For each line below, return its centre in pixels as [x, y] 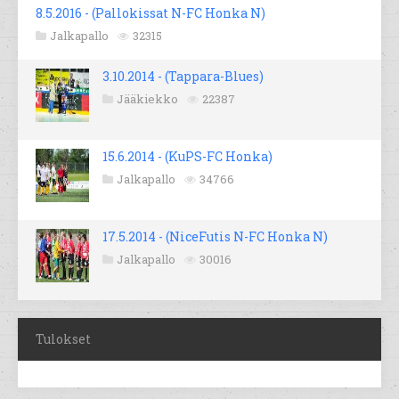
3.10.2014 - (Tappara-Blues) [183, 77]
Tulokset [63, 339]
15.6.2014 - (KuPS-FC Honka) [187, 157]
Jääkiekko [147, 99]
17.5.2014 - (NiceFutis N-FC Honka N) [215, 237]
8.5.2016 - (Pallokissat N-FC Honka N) [151, 13]
